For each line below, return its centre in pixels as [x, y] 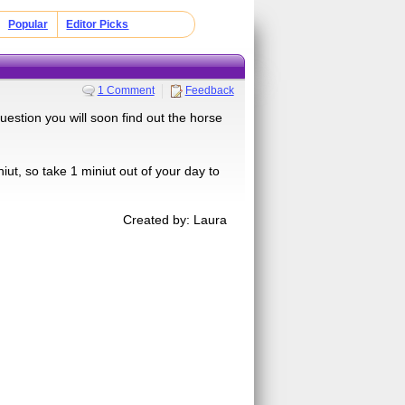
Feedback [209, 90]
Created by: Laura [175, 219]
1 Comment [126, 90]
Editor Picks [98, 24]
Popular [28, 24]
